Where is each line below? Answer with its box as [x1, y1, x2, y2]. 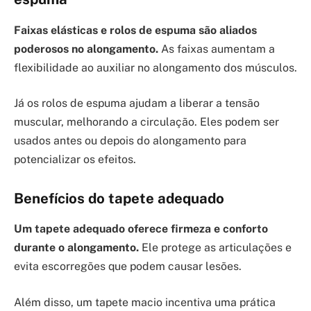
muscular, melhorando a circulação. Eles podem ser [14, 115, 279, 129]
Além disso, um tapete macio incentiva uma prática [14, 295, 276, 309]
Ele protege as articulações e [139, 241, 292, 255]
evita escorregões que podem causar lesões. [14, 260, 242, 274]
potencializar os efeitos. [14, 153, 136, 167]
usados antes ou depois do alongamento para [14, 134, 246, 148]
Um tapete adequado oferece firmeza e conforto [14, 222, 268, 236]
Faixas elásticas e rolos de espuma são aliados [14, 23, 257, 37]
